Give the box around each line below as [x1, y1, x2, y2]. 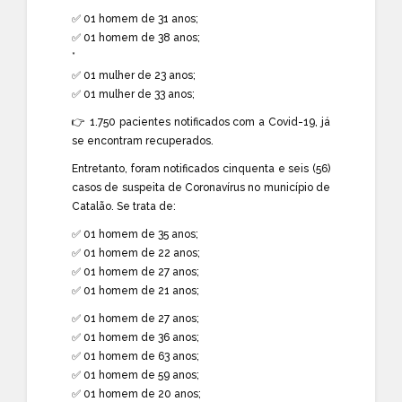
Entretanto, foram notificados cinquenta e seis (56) [72, 162, 330, 175]
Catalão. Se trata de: [72, 199, 176, 213]
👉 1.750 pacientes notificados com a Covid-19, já [72, 115, 330, 128]
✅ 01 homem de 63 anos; [72, 349, 199, 363]
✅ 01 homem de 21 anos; [72, 284, 199, 297]
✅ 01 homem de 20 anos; [72, 387, 201, 400]
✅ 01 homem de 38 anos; [72, 31, 200, 44]
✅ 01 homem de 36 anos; [72, 330, 199, 344]
